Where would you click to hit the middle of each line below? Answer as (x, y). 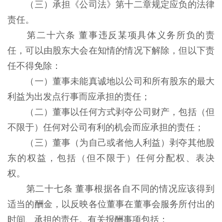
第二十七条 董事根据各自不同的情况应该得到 (120, 189)
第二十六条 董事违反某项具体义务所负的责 (121, 35)
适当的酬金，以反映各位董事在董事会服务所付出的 (111, 204)
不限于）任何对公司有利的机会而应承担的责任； (107, 127)
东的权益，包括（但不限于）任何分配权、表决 (111, 158)
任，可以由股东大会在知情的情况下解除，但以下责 (111, 51)
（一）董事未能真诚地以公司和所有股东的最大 (120, 81)
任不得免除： (35, 66)
